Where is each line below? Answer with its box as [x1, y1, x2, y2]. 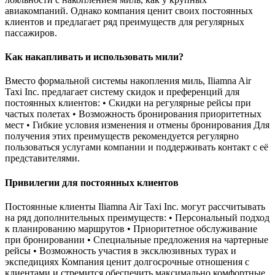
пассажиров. [5, 27, 57, 38]
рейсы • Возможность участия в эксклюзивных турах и [5, 245, 236, 256]
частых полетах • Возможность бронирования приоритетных [5, 109, 261, 120]
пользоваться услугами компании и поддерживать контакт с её [5, 142, 268, 153]
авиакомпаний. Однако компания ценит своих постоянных [5, 5, 253, 16]
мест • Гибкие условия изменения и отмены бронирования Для [5, 120, 269, 131]
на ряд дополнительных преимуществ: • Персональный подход [5, 212, 269, 223]
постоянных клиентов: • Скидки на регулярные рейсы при [5, 98, 251, 109]
